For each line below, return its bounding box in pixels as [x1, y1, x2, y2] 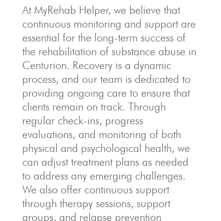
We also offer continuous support [22, 183, 169, 196]
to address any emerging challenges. [22, 169, 185, 182]
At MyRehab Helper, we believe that [22, 3, 180, 16]
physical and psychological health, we [22, 142, 190, 154]
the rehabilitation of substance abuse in [22, 45, 196, 58]
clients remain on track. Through [22, 100, 166, 113]
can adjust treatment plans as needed [22, 155, 188, 168]
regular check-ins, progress [22, 114, 143, 127]
